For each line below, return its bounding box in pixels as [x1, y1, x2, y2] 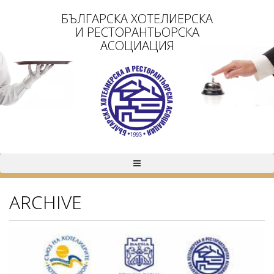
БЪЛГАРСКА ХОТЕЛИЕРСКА [61, 10, 213, 27]
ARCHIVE [9, 190, 82, 215]
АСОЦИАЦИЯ [100, 37, 174, 54]
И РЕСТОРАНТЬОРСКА [75, 24, 199, 40]
